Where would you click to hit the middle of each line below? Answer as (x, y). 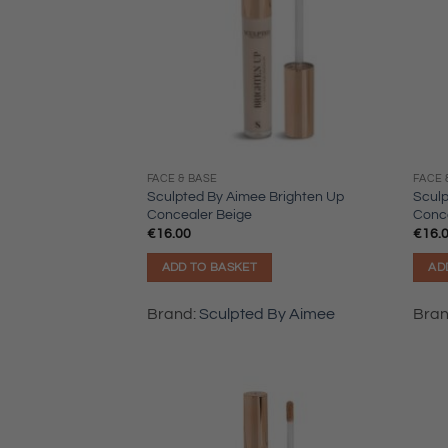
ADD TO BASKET (209, 267)
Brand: (172, 313)
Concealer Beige (199, 214)
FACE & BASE (182, 178)
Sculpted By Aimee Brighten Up (245, 196)
